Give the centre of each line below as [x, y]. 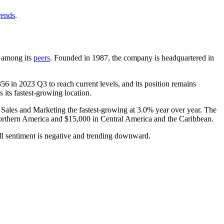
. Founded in [71, 57]
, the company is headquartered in [161, 57]
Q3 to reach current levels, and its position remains [115, 83]
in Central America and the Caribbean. [152, 118]
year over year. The [185, 109]
